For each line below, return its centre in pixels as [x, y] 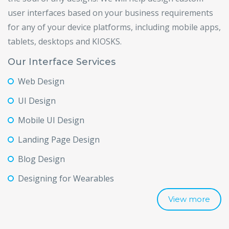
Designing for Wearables [66, 178]
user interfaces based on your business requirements [110, 13]
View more [189, 199]
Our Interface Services [62, 62]
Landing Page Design [59, 140]
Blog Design [41, 159]
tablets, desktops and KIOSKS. [65, 41]
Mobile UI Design [51, 120]
